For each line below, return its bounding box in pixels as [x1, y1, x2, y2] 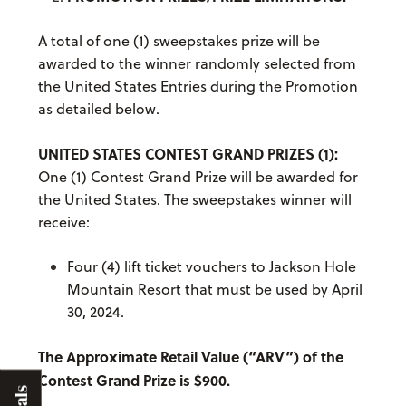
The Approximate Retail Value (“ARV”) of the [37, 346, 343, 368]
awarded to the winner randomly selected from [37, 53, 356, 74]
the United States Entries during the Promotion [37, 76, 358, 97]
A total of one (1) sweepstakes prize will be [37, 31, 320, 52]
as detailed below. [37, 99, 159, 120]
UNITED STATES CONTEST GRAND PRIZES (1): [37, 143, 338, 165]
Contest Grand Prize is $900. [37, 370, 230, 391]
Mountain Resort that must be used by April [66, 279, 362, 300]
